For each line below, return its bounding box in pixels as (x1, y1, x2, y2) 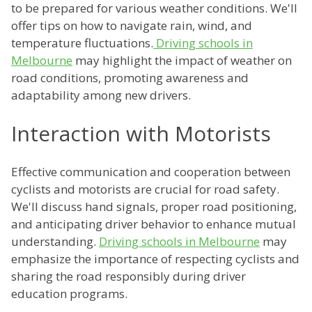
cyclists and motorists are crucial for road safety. (11, 181, 279, 198)
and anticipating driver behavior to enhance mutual (11, 216, 296, 233)
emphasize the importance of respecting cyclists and (11, 251, 299, 267)
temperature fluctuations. (11, 35, 153, 52)
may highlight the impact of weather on (72, 52, 292, 69)
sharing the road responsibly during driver (11, 268, 246, 285)
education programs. (11, 286, 127, 302)
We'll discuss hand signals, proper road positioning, (11, 198, 297, 215)
